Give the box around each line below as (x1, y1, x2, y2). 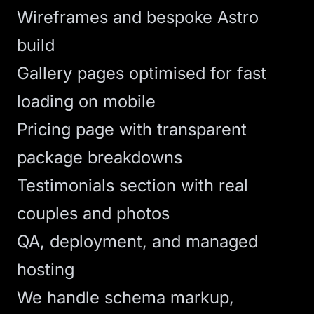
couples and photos (17, 203, 170, 224)
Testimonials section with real (17, 175, 248, 196)
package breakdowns (17, 147, 182, 168)
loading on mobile (17, 91, 156, 111)
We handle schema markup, (17, 287, 234, 308)
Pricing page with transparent (17, 119, 247, 139)
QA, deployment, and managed (17, 231, 258, 252)
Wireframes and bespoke (17, 7, 217, 27)
